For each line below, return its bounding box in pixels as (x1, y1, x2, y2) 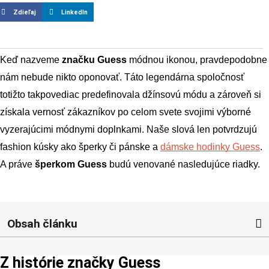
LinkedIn (61, 8, 88, 16)
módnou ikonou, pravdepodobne (127, 54, 267, 65)
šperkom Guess (35, 159, 107, 169)
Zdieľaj (13, 8, 36, 16)
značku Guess (62, 54, 127, 65)
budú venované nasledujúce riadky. (107, 159, 260, 169)
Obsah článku (7, 216, 77, 231)
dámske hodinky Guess (160, 141, 260, 152)
